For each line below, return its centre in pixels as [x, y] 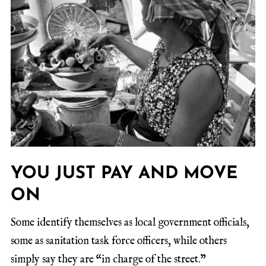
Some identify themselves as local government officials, [130, 223]
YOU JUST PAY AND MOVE [124, 173]
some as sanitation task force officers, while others [119, 242]
